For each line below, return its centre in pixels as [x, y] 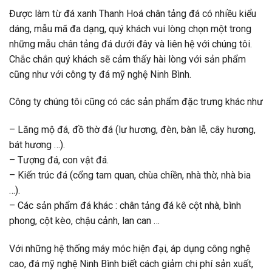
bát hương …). [37, 145]
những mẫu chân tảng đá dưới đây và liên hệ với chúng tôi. [131, 44]
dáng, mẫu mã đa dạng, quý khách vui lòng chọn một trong [130, 29]
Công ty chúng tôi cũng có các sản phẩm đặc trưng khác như [136, 102]
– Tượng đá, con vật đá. [59, 160]
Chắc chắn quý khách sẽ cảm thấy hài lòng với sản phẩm [127, 59]
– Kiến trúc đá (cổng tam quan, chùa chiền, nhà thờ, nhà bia [130, 175]
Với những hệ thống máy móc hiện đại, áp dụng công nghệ [130, 248]
